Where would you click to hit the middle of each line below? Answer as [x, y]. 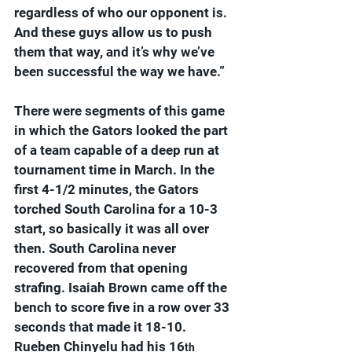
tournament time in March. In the [116, 170]
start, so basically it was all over [113, 229]
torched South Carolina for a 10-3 [117, 209]
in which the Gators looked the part [123, 131]
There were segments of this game [121, 111]
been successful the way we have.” [119, 72]
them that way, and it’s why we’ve [116, 52]
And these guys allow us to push [115, 33]
